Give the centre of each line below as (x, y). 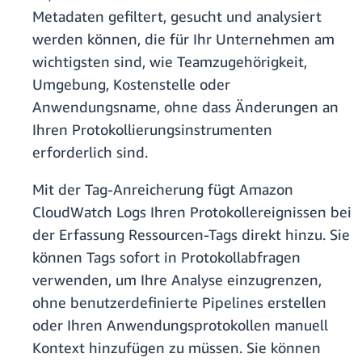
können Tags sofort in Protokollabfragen (166, 257)
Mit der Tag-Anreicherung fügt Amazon (163, 189)
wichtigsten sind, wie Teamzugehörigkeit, (170, 62)
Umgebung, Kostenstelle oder (131, 84)
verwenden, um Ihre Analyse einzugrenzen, (177, 280)
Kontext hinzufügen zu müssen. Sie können (177, 348)
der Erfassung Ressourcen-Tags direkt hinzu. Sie (191, 235)
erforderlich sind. (90, 152)
